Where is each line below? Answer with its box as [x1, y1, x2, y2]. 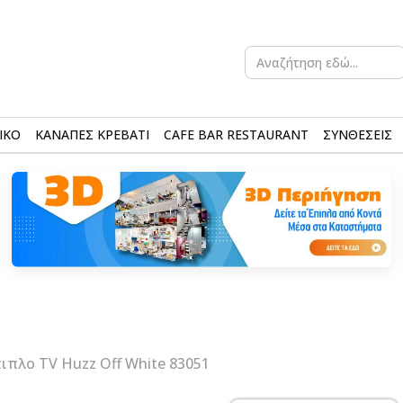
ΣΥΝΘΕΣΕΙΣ [323, 126, 392, 143]
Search [244, 41, 279, 58]
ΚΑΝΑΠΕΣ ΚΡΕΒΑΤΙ [35, 126, 149, 143]
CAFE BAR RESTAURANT [164, 126, 309, 143]
